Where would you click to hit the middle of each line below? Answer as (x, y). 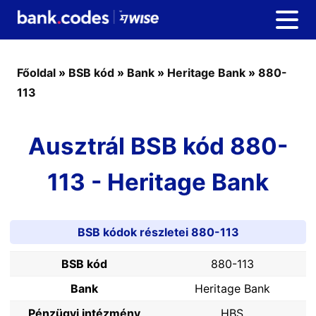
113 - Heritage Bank (158, 182)
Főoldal (36, 73)
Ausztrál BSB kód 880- (158, 146)
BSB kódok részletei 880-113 (158, 232)
